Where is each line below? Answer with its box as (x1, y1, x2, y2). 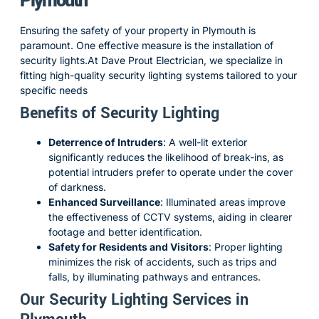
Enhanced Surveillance (48, 196, 160, 208)
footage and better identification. (48, 226, 202, 238)
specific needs (20, 84, 88, 96)
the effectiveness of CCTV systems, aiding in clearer (48, 211, 292, 223)
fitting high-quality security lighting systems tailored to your (20, 69, 297, 81)
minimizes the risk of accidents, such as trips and (48, 256, 277, 268)
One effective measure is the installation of (76, 39, 273, 51)
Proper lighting (214, 241, 283, 253)
